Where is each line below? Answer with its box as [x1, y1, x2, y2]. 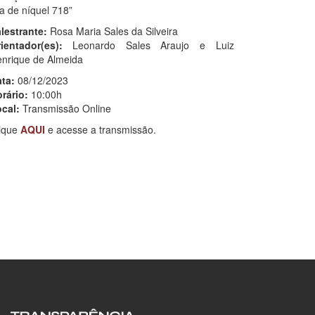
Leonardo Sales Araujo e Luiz [62, 37, 234, 52]
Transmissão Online [19, 101, 111, 115]
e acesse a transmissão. [47, 122, 156, 136]
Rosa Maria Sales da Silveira [46, 23, 178, 38]
